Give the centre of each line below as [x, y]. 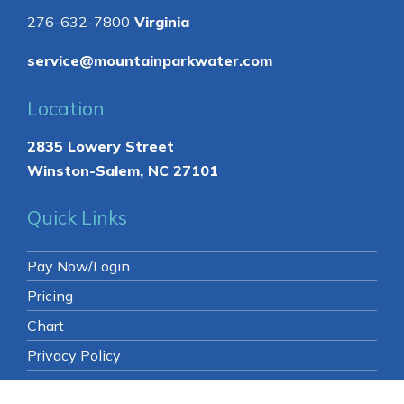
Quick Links [77, 363]
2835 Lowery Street [101, 292]
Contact [63, 91]
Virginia [160, 167]
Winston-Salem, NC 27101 [123, 316]
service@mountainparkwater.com [150, 206]
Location [66, 254]
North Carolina [185, 129]
